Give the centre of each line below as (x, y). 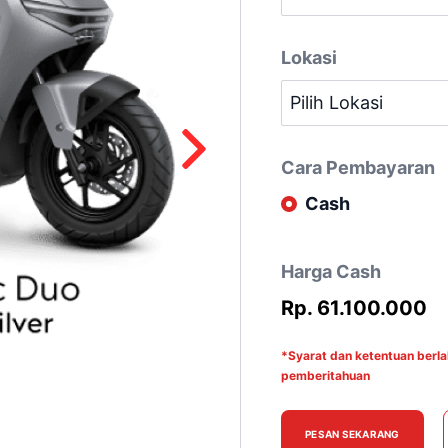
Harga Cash (331, 271)
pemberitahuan (325, 375)
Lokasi (309, 57)
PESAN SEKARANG (352, 434)
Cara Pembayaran (358, 167)
